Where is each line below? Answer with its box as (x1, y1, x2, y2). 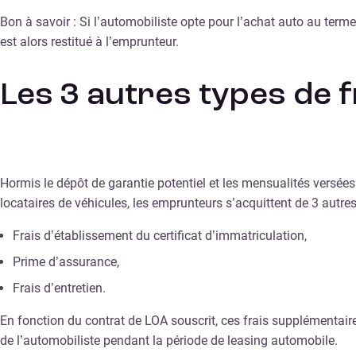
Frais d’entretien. (13, 280, 106, 296)
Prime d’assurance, (13, 253, 119, 269)
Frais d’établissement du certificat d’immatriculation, (13, 227, 307, 243)
